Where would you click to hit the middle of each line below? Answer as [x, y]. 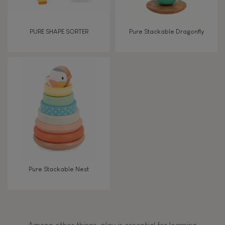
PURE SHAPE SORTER [59, 31]
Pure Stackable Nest [59, 169]
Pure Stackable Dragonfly [166, 31]
